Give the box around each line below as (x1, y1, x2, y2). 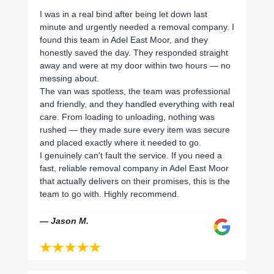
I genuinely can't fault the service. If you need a (40, 150, 222, 160)
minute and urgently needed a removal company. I (40, 21, 234, 32)
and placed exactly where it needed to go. (40, 137, 201, 147)
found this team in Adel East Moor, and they (40, 34, 208, 45)
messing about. (40, 73, 99, 83)
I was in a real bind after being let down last (40, 9, 207, 19)
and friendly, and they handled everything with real (40, 98, 234, 109)
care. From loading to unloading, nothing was (40, 111, 215, 122)
